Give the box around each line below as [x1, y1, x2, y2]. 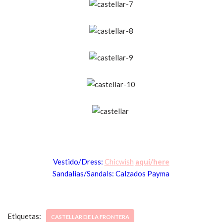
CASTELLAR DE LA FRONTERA [51, 214, 129, 221]
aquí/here [135, 157, 169, 166]
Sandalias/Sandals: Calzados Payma [53, 169, 169, 178]
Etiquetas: [7, 212, 41, 221]
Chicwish [104, 157, 134, 166]
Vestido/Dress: [53, 157, 105, 166]
